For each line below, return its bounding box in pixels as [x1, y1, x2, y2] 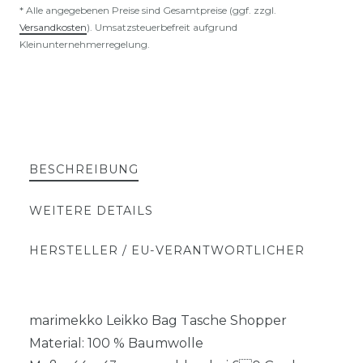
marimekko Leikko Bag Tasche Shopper [29, 313, 287, 328]
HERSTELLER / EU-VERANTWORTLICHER [29, 243, 305, 258]
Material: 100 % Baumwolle [29, 335, 207, 351]
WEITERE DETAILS [29, 203, 153, 218]
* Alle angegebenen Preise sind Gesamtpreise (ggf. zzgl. [19, 4, 276, 16]
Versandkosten [19, 21, 87, 33]
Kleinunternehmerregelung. [19, 38, 150, 50]
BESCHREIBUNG [29, 162, 139, 177]
